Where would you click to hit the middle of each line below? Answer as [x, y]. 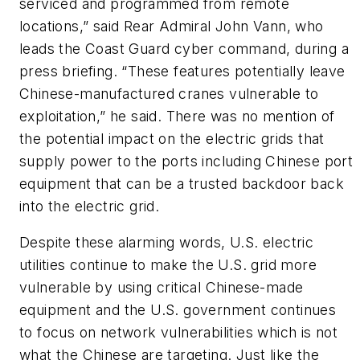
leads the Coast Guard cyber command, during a [184, 48]
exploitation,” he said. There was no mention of [177, 116]
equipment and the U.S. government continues [178, 310]
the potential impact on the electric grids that [172, 138]
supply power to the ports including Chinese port [186, 161]
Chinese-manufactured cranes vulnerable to [169, 93]
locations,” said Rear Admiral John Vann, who [172, 26]
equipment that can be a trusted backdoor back [182, 183]
